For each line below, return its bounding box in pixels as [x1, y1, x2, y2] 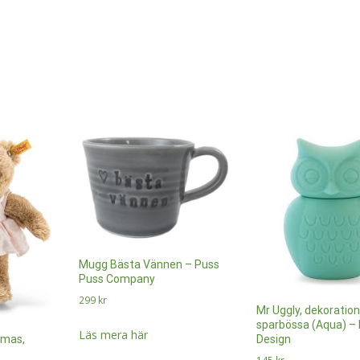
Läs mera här [79, 327, 148, 343]
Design [256, 333, 291, 346]
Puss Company [79, 272, 155, 286]
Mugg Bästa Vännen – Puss [79, 258, 219, 272]
